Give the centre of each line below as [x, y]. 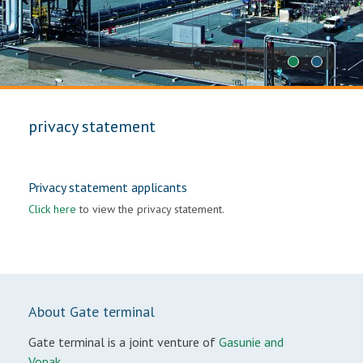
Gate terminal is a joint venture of [124, 342]
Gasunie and [251, 342]
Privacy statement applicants [108, 187]
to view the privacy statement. [150, 209]
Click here [52, 209]
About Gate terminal [92, 312]
